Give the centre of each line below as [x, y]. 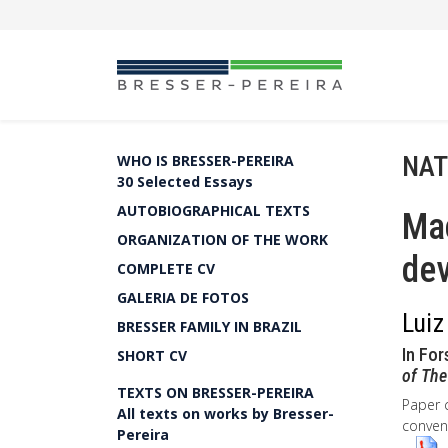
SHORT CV [152, 355]
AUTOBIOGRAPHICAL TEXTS [213, 210]
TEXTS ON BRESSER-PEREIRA [215, 392]
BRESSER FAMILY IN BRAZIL [209, 326]
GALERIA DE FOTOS [183, 297]
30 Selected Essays [185, 181]
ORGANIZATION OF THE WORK [222, 239]
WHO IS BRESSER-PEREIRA [205, 160]
